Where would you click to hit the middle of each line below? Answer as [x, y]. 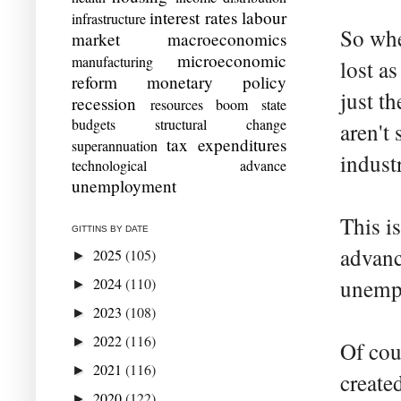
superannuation [115, 145]
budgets [94, 124]
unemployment [124, 185]
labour [264, 17]
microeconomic [232, 60]
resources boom [199, 104]
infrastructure [109, 18]
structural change [221, 124]
